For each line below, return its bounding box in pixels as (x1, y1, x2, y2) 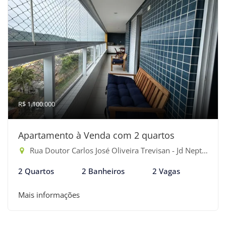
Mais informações (18, 190, 80, 200)
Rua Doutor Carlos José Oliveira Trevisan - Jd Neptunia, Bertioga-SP (28, 145, 202, 155)
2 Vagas (152, 166, 180, 176)
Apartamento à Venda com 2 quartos (18, 129, 175, 141)
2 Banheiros (82, 166, 125, 176)
